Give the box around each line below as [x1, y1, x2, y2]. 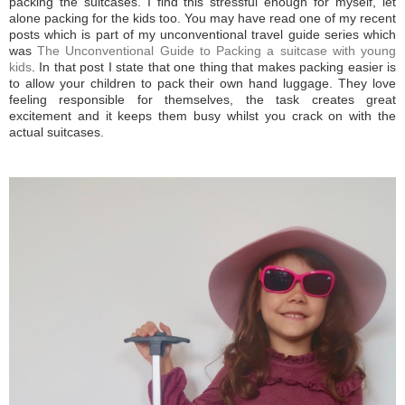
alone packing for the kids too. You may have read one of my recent [9, 11, 396, 26]
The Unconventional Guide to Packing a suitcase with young [37, 43, 397, 59]
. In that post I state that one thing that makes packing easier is [32, 60, 396, 75]
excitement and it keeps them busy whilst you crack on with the [9, 108, 396, 124]
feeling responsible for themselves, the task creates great [9, 92, 396, 108]
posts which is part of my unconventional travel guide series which [9, 27, 396, 42]
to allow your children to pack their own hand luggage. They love [9, 76, 396, 91]
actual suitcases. [9, 125, 108, 140]
